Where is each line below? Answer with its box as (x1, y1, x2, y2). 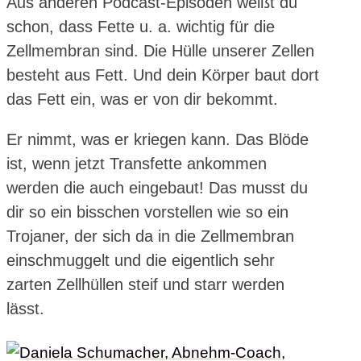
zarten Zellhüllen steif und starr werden (6, 275, 284, 293)
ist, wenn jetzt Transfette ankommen (6, 154, 267, 172)
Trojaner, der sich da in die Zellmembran (6, 226, 294, 245)
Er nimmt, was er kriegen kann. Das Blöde (6, 130, 309, 148)
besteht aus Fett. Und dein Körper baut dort (6, 65, 319, 84)
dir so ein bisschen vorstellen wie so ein (6, 202, 288, 221)
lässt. (6, 299, 44, 317)
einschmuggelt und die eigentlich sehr (6, 251, 275, 269)
